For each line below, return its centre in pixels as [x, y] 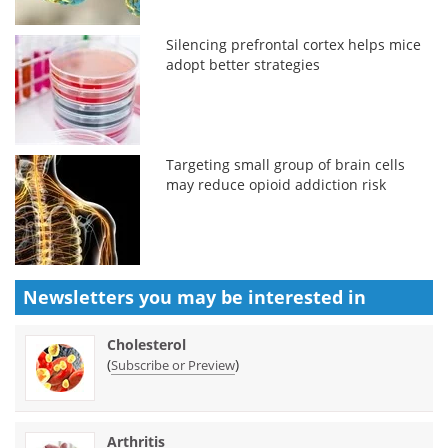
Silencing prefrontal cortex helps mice [294, 44]
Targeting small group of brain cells [286, 164]
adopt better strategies [243, 64]
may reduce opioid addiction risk [276, 184]
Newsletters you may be [135, 296]
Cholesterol [146, 344]
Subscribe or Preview [173, 364]
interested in [307, 296]
